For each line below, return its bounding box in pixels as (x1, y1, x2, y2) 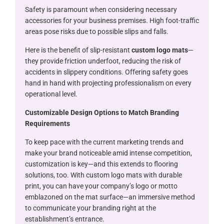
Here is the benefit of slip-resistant (25, 45, 131, 54)
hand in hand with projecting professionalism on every (25, 78, 191, 87)
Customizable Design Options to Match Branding (25, 108, 179, 116)
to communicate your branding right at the (25, 203, 156, 212)
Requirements (25, 119, 70, 127)
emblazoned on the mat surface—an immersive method (25, 192, 195, 201)
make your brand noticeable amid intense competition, (25, 148, 192, 157)
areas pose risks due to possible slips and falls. (25, 27, 168, 35)
